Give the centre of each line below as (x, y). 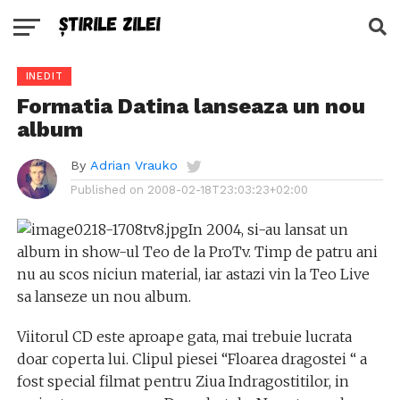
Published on (107, 190)
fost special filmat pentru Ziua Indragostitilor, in (183, 381)
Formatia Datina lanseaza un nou (191, 106)
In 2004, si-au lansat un (268, 229)
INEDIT (44, 76)
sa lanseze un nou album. (104, 296)
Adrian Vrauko (133, 165)
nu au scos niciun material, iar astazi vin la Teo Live (193, 274)
